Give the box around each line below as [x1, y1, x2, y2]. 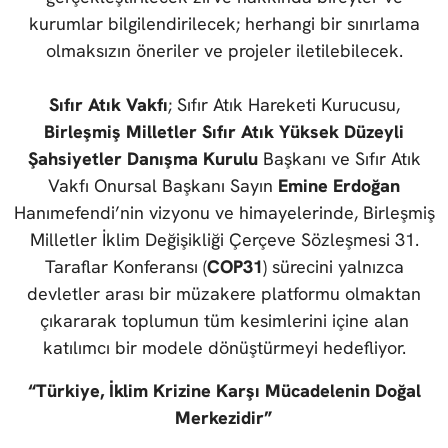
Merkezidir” [175, 406, 273, 430]
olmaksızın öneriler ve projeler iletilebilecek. [45, 39, 403, 63]
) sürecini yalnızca [262, 255, 404, 279]
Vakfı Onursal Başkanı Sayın [48, 174, 278, 198]
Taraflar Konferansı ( [44, 255, 207, 279]
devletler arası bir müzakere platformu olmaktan [27, 282, 421, 306]
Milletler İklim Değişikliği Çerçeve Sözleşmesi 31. [29, 228, 419, 252]
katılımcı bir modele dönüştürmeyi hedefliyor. [42, 336, 406, 360]
